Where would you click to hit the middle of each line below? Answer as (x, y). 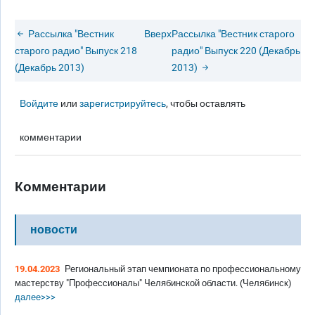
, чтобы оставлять (206, 104)
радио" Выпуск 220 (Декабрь (236, 51)
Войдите (39, 104)
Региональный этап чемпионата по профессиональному (183, 269)
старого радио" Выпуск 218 (76, 51)
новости (54, 230)
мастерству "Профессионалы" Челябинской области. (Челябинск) (153, 283)
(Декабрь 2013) (50, 68)
